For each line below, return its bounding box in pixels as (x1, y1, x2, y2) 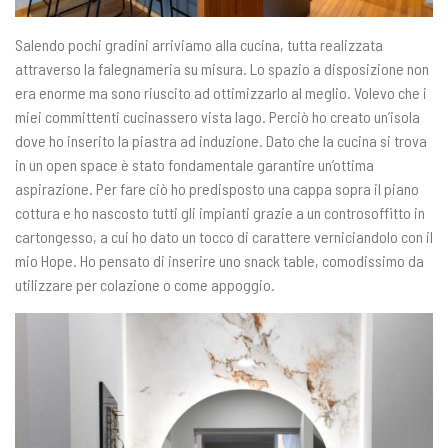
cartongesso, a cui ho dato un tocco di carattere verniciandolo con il (15, 226, 433, 246)
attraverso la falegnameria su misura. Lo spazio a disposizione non (15, 58, 429, 78)
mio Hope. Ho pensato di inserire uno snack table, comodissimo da (15, 250, 424, 270)
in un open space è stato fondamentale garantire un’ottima (15, 154, 374, 174)
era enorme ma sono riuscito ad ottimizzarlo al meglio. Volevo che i (15, 82, 427, 102)
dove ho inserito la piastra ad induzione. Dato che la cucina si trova (15, 130, 427, 150)
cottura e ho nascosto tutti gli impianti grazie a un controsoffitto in (15, 202, 425, 222)
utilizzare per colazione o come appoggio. (15, 274, 278, 294)
